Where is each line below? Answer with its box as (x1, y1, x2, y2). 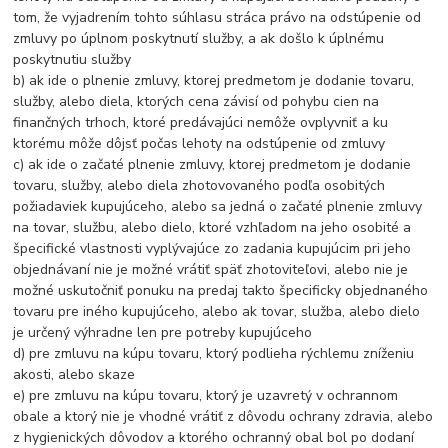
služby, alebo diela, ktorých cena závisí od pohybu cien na (13, 92, 380, 112)
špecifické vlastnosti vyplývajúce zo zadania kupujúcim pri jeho (13, 239, 412, 259)
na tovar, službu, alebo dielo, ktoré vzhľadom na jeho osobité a (13, 218, 412, 238)
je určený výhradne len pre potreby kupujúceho (13, 323, 313, 343)
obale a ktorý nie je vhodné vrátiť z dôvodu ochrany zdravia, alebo (13, 407, 434, 427)
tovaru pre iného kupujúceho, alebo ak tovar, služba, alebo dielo (13, 302, 421, 322)
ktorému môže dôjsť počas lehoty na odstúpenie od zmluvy (13, 134, 386, 154)
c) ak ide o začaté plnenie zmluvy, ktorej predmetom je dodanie (13, 155, 412, 175)
